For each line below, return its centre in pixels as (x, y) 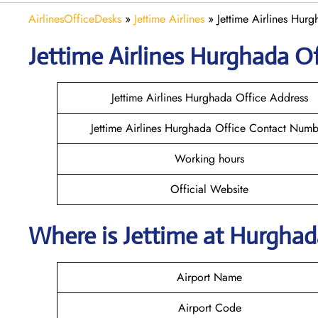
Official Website (209, 189)
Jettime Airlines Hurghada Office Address (209, 97)
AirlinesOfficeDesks (75, 18)
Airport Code (209, 307)
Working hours (209, 158)
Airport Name (209, 277)
